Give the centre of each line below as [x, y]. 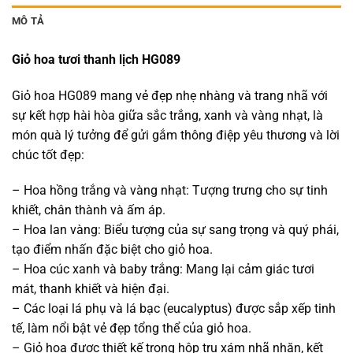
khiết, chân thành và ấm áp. [89, 210]
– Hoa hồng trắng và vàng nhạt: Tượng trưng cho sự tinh [170, 191]
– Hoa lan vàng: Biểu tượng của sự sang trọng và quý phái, [175, 230]
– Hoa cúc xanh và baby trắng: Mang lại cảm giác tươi [163, 269]
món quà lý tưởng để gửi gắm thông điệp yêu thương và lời [176, 135]
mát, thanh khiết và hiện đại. [91, 289]
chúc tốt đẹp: [48, 154]
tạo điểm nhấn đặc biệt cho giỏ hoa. [112, 250]
